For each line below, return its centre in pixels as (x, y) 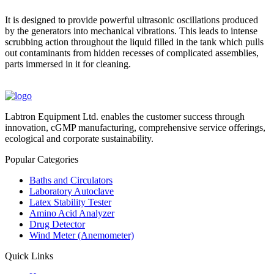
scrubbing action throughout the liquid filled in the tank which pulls (134, 42)
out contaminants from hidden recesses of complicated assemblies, (132, 53)
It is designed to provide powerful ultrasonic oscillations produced (131, 20)
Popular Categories (42, 159)
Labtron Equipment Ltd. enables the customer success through (125, 116)
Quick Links (29, 256)
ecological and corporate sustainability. (79, 138)
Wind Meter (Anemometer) (82, 235)
